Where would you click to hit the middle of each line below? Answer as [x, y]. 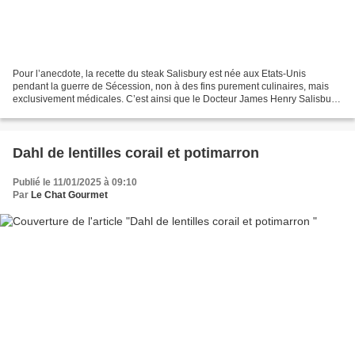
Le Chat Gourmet [69, 195]
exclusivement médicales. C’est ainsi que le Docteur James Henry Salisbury [176, 99]
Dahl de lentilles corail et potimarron [136, 153]
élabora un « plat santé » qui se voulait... [99, 111]
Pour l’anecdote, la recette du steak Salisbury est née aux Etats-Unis [159, 73]
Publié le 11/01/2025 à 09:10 [75, 182]
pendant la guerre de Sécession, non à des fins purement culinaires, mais [171, 86]
